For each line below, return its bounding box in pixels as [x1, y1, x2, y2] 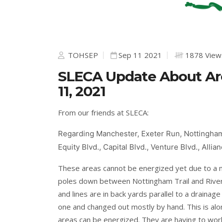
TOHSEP [66, 50, 98, 60]
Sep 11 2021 [118, 50, 162, 60]
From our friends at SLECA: [58, 108, 149, 117]
